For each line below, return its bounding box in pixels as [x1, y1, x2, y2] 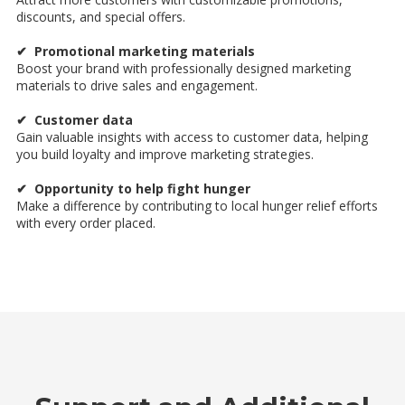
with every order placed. [16, 213, 155, 231]
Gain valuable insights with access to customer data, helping [16, 127, 368, 146]
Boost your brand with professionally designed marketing [16, 59, 351, 77]
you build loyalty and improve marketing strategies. [16, 145, 314, 163]
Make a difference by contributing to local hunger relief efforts [16, 196, 378, 214]
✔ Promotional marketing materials [16, 42, 255, 60]
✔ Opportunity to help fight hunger [16, 179, 250, 197]
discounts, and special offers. [16, 7, 185, 25]
